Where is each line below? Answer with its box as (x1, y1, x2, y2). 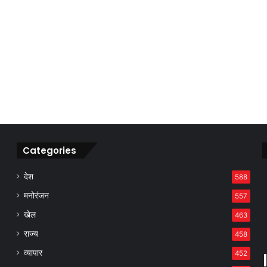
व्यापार (23, 248, 42, 257)
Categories (22, 144, 76, 157)
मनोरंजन (23, 191, 49, 200)
